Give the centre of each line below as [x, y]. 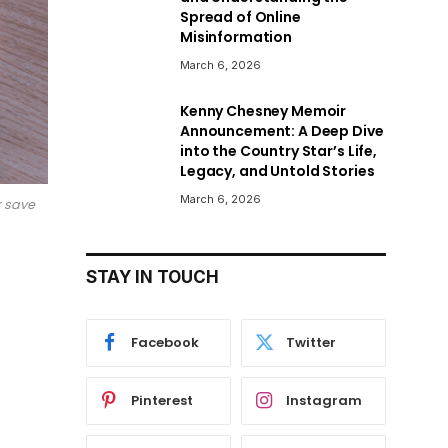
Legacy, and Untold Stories [277, 170]
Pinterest [162, 401]
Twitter [311, 343]
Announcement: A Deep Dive [282, 130]
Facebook [165, 343]
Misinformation [236, 36]
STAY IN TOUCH [152, 276]
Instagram [324, 401]
